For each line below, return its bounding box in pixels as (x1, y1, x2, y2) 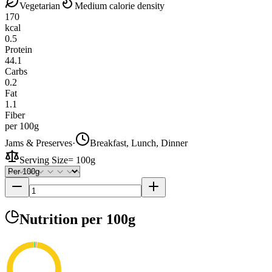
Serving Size (19, 154, 68, 165)
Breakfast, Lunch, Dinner (90, 137, 188, 148)
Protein (5, 44, 32, 55)
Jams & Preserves (5, 137, 72, 148)
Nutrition (19, 211, 81, 227)
